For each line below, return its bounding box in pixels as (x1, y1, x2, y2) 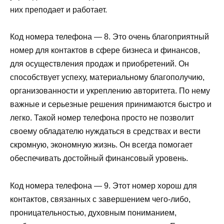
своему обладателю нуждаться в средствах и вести (10, 127, 200, 136)
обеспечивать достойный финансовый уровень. (10, 154, 188, 163)
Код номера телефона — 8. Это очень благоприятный (10, 32, 209, 41)
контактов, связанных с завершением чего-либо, (10, 194, 190, 203)
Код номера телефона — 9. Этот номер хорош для (10, 181, 197, 190)
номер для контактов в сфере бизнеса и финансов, (10, 46, 200, 55)
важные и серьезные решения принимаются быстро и (10, 100, 211, 109)
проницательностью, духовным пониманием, (10, 208, 176, 217)
